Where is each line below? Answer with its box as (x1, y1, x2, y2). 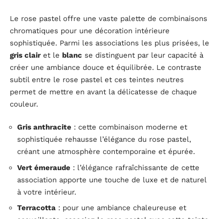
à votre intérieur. (17, 187, 76, 197)
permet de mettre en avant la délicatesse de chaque (10, 87, 197, 96)
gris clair (10, 50, 41, 60)
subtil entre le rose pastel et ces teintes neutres (10, 75, 184, 84)
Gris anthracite (17, 123, 71, 132)
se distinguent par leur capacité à (82, 50, 203, 60)
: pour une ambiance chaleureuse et (56, 203, 186, 213)
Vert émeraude (17, 163, 70, 172)
